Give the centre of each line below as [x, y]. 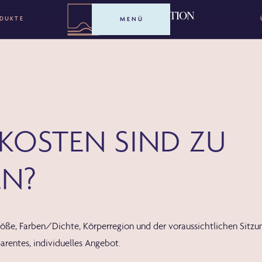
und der [151, 226]
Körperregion [109, 226]
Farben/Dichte [49, 226]
